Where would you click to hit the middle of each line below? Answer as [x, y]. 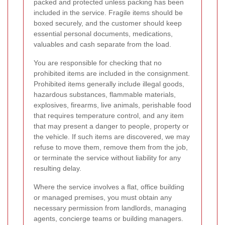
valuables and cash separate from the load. [102, 44]
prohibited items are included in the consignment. [112, 74]
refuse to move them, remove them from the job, [111, 147]
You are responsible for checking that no [98, 63]
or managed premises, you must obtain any [103, 198]
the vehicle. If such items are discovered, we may [112, 137]
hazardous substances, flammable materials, [105, 95]
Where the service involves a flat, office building [109, 187]
